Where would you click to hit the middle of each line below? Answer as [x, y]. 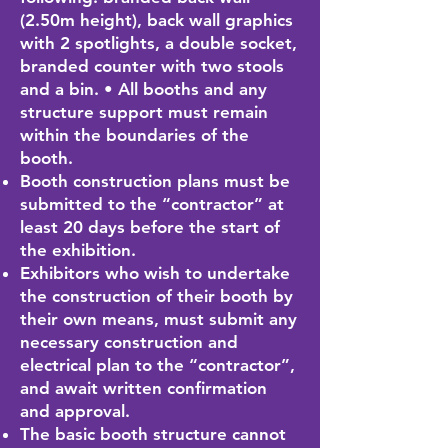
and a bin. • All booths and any [143, 89]
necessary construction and [129, 342]
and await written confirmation [143, 388]
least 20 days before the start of [150, 227]
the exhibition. [78, 250]
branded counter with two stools [152, 66]
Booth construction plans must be [155, 181]
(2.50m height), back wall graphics [156, 20]
